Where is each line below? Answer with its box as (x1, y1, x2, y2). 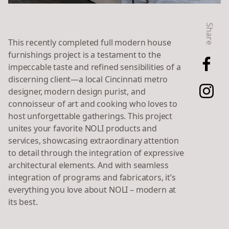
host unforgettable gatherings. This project (8, 110, 173, 122)
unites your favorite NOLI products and (8, 123, 157, 134)
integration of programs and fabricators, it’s (8, 172, 176, 183)
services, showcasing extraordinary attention (8, 135, 179, 146)
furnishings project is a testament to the (8, 49, 161, 60)
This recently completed (8, 37, 99, 48)
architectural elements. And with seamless (8, 159, 169, 171)
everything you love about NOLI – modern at (8, 184, 176, 195)
